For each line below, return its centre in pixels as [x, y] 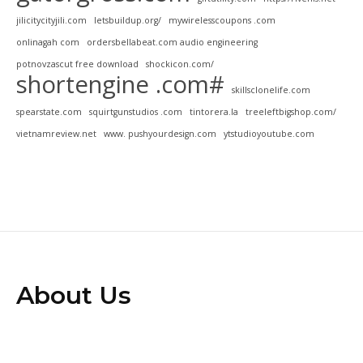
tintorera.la [214, 112]
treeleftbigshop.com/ [291, 112]
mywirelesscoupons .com [222, 21]
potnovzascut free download [77, 64]
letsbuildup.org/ [128, 21]
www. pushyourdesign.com [160, 134]
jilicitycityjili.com [51, 21]
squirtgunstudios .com [136, 112]
